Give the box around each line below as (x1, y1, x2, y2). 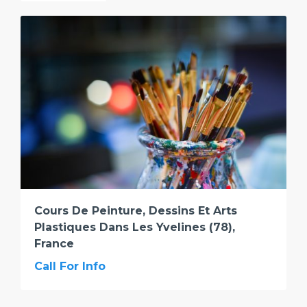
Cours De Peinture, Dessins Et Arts (34, 204, 237, 218)
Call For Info (34, 260, 106, 273)
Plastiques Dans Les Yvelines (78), (34, 221, 235, 234)
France (34, 237, 74, 251)
